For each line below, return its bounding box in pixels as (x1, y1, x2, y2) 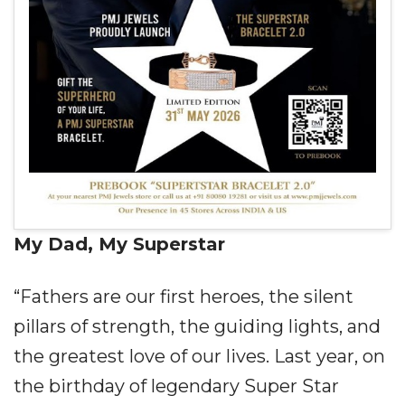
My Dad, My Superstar (14, 233, 225, 255)
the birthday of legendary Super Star (14, 375, 339, 397)
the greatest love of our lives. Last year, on (14, 345, 385, 367)
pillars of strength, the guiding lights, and (14, 316, 381, 337)
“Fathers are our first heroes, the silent (14, 286, 353, 307)
